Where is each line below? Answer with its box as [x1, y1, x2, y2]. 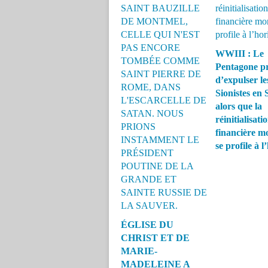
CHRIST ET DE [121, 233, 190, 243]
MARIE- [121, 246, 157, 256]
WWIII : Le [215, 48, 264, 59]
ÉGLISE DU [121, 220, 173, 230]
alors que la [215, 101, 262, 111]
